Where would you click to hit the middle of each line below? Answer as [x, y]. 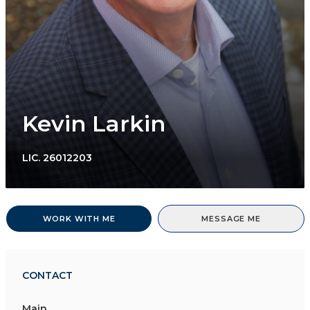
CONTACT [47, 276]
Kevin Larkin [94, 124]
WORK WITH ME [79, 219]
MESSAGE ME [231, 219]
